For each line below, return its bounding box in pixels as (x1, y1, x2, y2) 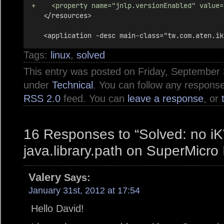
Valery (28, 171, 61, 184)
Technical (52, 79, 93, 90)
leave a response (127, 92, 203, 104)
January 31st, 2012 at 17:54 (28, 185, 140, 196)
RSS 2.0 (23, 92, 60, 104)
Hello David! (31, 203, 84, 214)
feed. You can (60, 92, 127, 104)
